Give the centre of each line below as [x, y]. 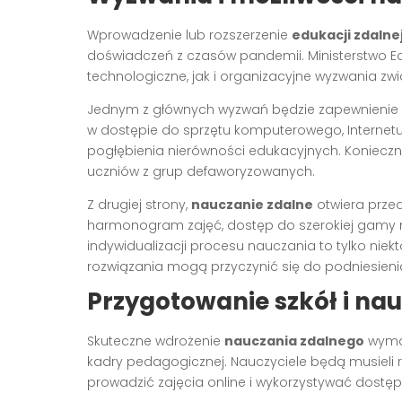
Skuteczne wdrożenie [156, 341]
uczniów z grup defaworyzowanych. [201, 171]
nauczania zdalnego [294, 341]
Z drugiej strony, [139, 204]
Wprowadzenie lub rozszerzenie [189, 35]
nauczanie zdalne [252, 204]
